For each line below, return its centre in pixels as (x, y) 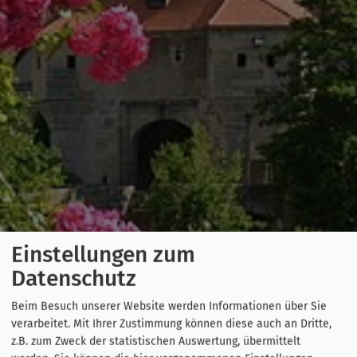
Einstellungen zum (103, 254)
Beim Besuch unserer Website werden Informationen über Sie (169, 306)
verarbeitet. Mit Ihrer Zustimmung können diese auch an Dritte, (171, 324)
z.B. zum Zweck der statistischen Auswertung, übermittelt (156, 341)
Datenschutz (74, 278)
